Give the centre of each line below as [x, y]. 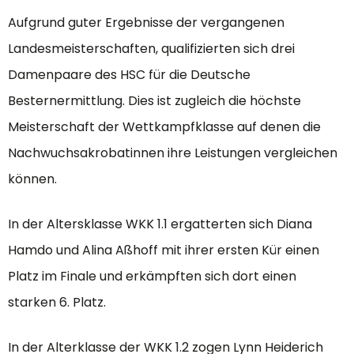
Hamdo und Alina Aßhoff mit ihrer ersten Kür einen [164, 250]
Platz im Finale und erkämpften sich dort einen [152, 276]
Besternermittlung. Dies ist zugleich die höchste [154, 100]
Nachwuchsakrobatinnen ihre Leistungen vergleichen [173, 153]
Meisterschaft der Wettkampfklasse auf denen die [164, 126]
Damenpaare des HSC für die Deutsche [129, 74]
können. [32, 179]
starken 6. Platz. [57, 302]
